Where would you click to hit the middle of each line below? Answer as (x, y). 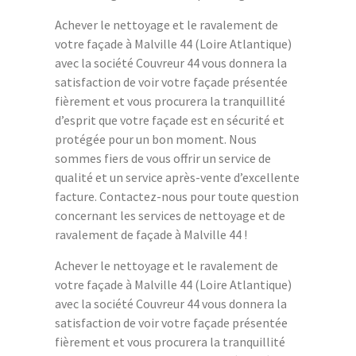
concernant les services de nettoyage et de (170, 216)
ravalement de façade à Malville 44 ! (151, 235)
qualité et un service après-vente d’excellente (177, 178)
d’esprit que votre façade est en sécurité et (170, 120)
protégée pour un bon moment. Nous (156, 139)
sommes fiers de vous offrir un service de (163, 159)
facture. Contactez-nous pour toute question (177, 197)
